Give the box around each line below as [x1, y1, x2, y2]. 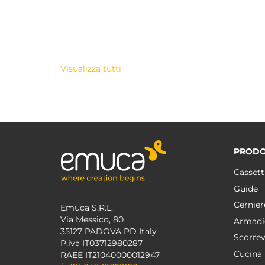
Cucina [233, 248, 262, 259]
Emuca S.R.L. [60, 202, 113, 213]
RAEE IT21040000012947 [60, 250, 160, 260]
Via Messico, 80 [60, 214, 124, 225]
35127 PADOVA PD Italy [60, 226, 157, 237]
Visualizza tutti [60, 63, 121, 74]
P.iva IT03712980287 [60, 238, 143, 248]
